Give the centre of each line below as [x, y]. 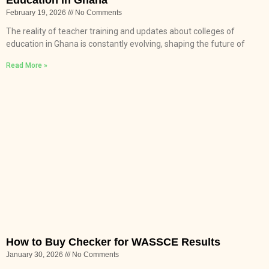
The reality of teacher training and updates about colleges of [120, 31]
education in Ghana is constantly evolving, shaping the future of [125, 44]
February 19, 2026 [37, 12]
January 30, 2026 [35, 254]
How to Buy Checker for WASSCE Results [113, 242]
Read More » [27, 65]
